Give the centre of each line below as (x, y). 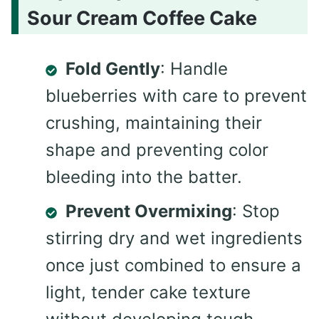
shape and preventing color (157, 150)
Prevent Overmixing (149, 211)
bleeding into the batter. (144, 177)
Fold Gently (113, 69)
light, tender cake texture (148, 293)
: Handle (194, 69)
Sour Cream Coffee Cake (142, 19)
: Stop (256, 211)
